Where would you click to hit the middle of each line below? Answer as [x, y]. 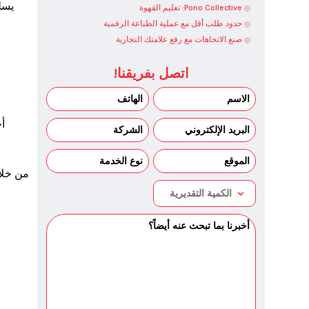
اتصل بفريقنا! [151, 74]
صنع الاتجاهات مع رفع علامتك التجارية [179, 40]
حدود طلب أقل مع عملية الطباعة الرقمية [173, 24]
